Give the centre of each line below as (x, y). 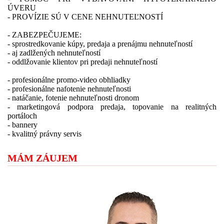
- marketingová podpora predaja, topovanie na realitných (112, 107)
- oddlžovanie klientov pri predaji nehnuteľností (82, 62)
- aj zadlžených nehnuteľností (54, 53)
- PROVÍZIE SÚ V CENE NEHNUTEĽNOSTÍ (85, 17)
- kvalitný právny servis (44, 134)
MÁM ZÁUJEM (42, 158)
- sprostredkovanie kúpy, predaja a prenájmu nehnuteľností (100, 44)
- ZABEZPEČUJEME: (44, 35)
